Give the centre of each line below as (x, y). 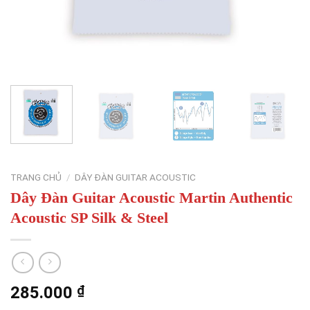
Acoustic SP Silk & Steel (89, 217)
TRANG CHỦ (36, 177)
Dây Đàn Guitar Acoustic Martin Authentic (152, 197)
